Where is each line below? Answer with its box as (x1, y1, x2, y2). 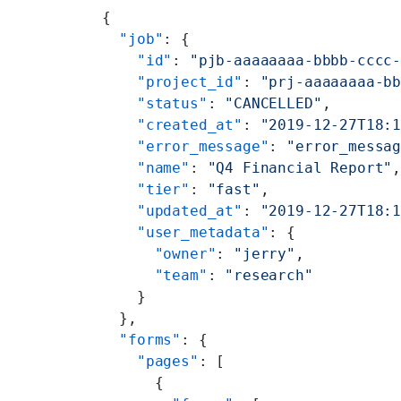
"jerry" (234, 244, 295, 262)
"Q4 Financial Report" (207, 158, 393, 176)
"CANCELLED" (225, 94, 322, 112)
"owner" (101, 244, 217, 262)
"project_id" (101, 73, 243, 90)
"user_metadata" (101, 223, 269, 241)
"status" (101, 94, 208, 112)
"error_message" (101, 137, 269, 155)
